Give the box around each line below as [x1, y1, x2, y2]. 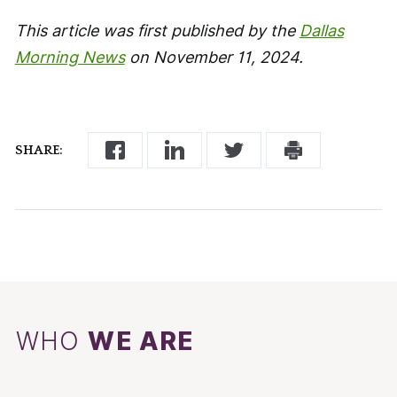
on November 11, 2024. [124, 47, 303, 66]
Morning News [14, 47, 125, 66]
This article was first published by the [14, 20, 300, 40]
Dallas [299, 20, 344, 40]
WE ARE [88, 326, 195, 357]
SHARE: [14, 142, 63, 158]
